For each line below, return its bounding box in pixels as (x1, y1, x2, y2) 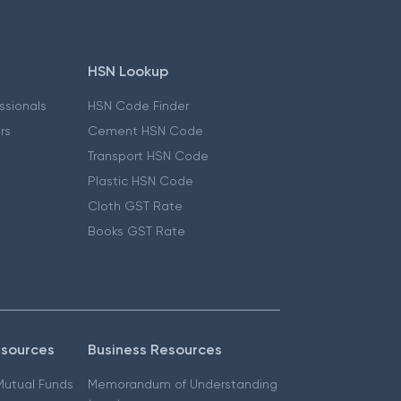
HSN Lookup (88, 63, 169, 81)
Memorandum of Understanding (88, 377, 278, 392)
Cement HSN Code (88, 124, 204, 139)
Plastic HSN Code (88, 174, 194, 189)
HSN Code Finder (88, 98, 190, 114)
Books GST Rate (88, 224, 186, 239)
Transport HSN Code (88, 149, 209, 164)
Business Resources (88, 341, 223, 359)
